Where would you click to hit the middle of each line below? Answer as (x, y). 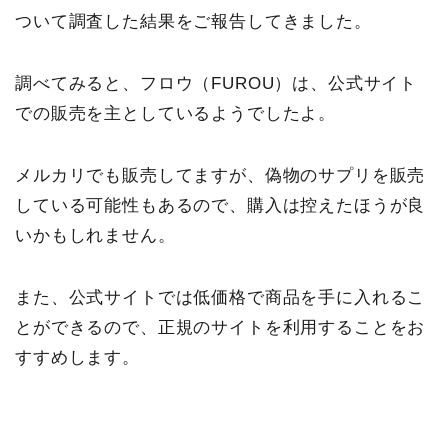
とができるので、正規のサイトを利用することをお (220, 328)
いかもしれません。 (95, 236)
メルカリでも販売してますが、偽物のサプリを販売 (220, 176)
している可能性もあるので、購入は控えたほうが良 (220, 206)
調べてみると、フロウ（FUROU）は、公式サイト (216, 84)
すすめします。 (77, 358)
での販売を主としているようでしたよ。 (176, 114)
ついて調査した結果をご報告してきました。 (193, 22)
